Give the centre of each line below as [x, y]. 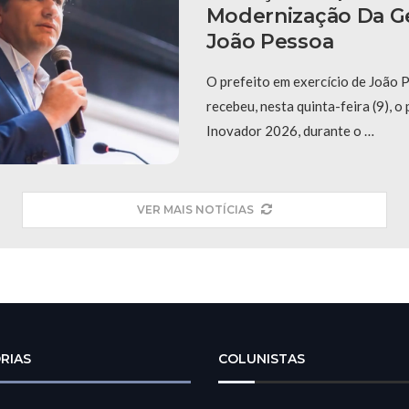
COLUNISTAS [262, 359]
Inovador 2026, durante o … [290, 131]
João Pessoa [270, 42]
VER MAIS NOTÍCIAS [195, 210]
